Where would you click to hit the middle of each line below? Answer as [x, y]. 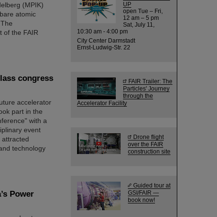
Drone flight [148, 137]
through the [138, 96]
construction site [149, 151]
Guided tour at [152, 185]
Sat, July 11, [139, 24]
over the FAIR [146, 144]
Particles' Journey [146, 88]
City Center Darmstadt [106, 40]
